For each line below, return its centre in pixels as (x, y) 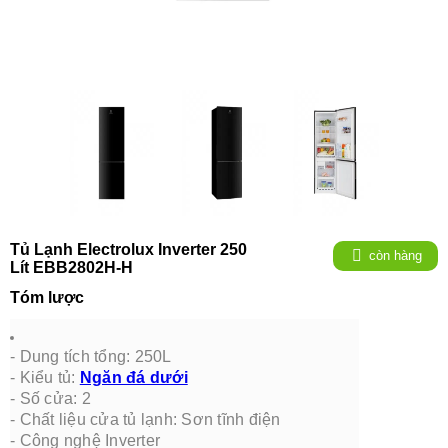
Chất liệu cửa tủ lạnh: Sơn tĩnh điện (150, 419)
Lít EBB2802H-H (71, 267)
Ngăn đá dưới (133, 377)
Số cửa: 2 (55, 398)
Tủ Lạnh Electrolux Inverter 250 (128, 249)
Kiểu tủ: (49, 377)
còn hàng (395, 255)
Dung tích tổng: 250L (95, 356)
